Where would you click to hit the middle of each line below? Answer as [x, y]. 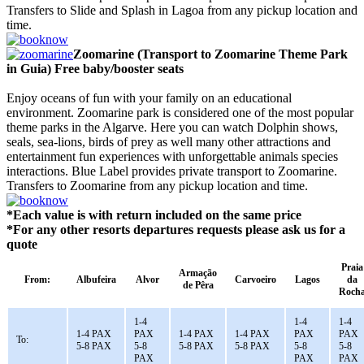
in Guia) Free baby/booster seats [95, 68]
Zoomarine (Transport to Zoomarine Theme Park [210, 54]
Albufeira [96, 279]
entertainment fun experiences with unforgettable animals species [172, 156]
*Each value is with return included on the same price [154, 214]
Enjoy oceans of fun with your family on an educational [149, 97]
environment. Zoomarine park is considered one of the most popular [180, 112]
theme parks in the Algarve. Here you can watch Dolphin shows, [172, 127]
